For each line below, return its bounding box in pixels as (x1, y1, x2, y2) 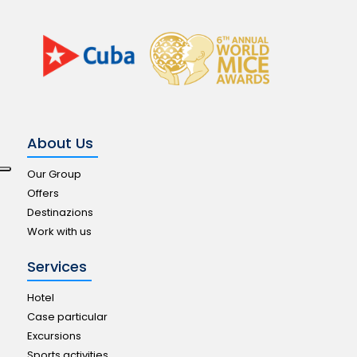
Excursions (26, 328, 81, 344)
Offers (26, 186, 59, 202)
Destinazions (26, 205, 93, 221)
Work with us (26, 224, 92, 240)
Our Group (26, 167, 81, 182)
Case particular (26, 309, 108, 325)
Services (26, 257, 87, 277)
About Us (26, 133, 93, 154)
